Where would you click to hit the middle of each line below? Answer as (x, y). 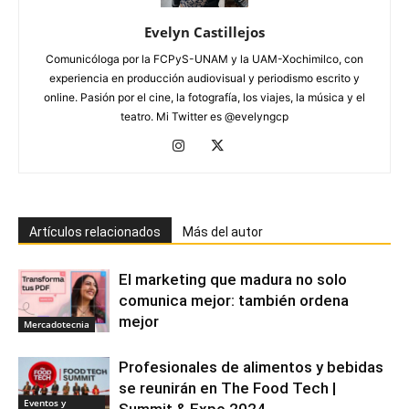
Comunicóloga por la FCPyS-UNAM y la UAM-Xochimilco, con (204, 59)
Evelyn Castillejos (204, 32)
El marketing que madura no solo (233, 280)
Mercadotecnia (57, 324)
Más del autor (223, 232)
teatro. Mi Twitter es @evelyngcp (204, 117)
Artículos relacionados (95, 232)
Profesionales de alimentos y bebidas (251, 367)
